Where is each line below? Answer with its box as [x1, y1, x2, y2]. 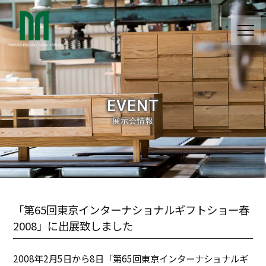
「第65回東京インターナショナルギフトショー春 [13, 202, 250, 217]
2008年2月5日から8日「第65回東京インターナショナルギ [13, 252, 249, 265]
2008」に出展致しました [13, 218, 134, 233]
